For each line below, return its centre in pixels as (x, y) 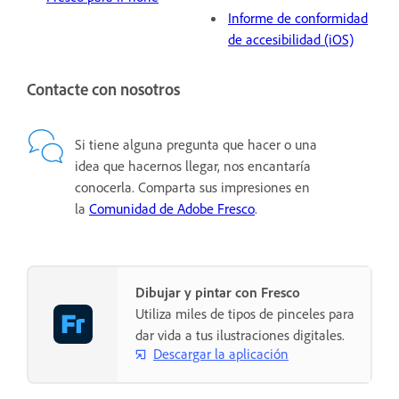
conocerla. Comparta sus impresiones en (192, 187)
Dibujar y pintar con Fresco (218, 292)
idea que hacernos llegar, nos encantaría (193, 165)
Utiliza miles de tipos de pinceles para (245, 313)
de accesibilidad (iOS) (291, 39)
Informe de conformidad (298, 17)
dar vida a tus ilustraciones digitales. (240, 334)
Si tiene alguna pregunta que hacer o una (196, 144)
